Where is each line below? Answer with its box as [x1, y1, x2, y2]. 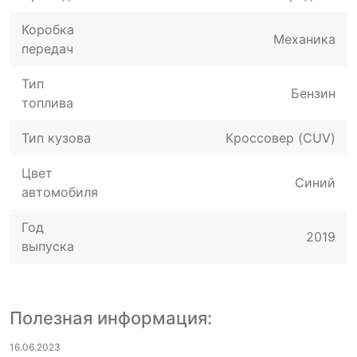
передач [22, 41, 73, 57]
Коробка [22, 22, 74, 37]
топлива [22, 95, 73, 111]
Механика [273, 31, 335, 47]
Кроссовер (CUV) [226, 130, 335, 146]
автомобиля [22, 184, 98, 200]
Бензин [291, 85, 335, 101]
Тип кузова [22, 130, 91, 146]
